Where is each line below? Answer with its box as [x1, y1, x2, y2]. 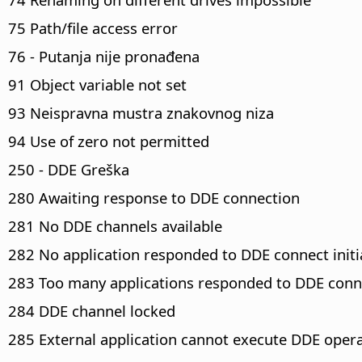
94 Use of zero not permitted [8, 130, 209, 151]
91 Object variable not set [8, 74, 187, 95]
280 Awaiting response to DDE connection [8, 187, 300, 208]
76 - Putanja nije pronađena [8, 45, 200, 66]
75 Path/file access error [8, 17, 178, 38]
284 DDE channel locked [8, 300, 175, 321]
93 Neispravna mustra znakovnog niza [8, 102, 274, 123]
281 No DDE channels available [8, 215, 222, 236]
